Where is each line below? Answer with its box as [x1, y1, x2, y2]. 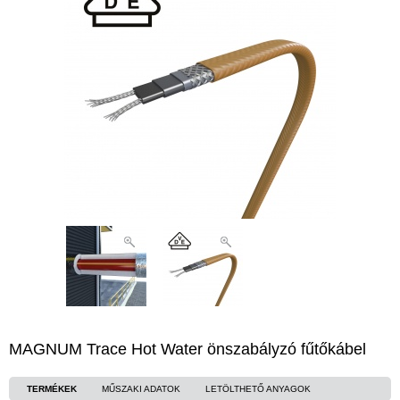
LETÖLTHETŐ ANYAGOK [205, 384, 311, 394]
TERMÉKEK [27, 384, 77, 394]
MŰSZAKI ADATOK [102, 384, 180, 394]
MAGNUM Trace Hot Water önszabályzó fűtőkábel [9, 340, 366, 358]
